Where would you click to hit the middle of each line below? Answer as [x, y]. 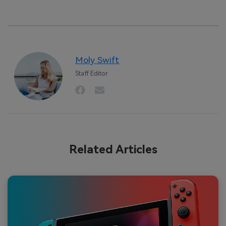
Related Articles [113, 149]
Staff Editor [92, 74]
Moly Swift [97, 60]
